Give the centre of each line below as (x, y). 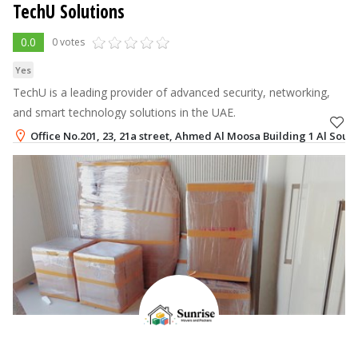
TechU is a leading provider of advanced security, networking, (171, 92)
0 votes (68, 42)
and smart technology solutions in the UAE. (124, 112)
